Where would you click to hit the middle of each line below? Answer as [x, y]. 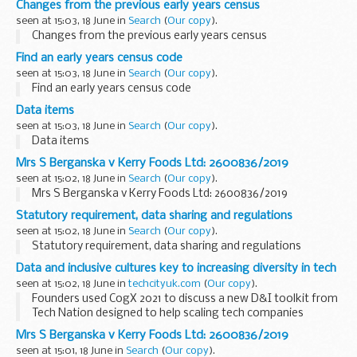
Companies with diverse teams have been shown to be [171, 342]
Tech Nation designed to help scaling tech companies [168, 313]
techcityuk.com [165, 284]
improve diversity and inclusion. [111, 328]
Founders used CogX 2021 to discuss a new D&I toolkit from [185, 299]
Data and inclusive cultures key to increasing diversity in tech [176, 268]
